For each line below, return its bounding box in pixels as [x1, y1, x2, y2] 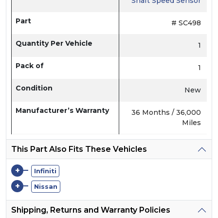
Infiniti [34, 167, 56, 175]
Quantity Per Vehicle [16, 39, 92, 48]
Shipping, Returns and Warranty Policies [11, 205, 170, 215]
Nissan [34, 182, 57, 190]
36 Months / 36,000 [131, 108, 201, 117]
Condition [16, 84, 53, 92]
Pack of [16, 61, 44, 70]
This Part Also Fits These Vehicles [11, 145, 147, 154]
